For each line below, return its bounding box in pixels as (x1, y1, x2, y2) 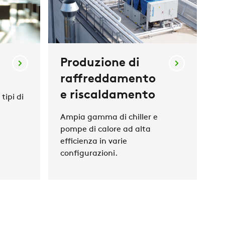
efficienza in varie (60, 138, 127, 146)
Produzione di (60, 57, 140, 70)
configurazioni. (60, 150, 118, 158)
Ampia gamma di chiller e (60, 114, 158, 122)
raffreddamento (60, 73, 156, 86)
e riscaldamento (60, 89, 155, 102)
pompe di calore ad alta (60, 126, 151, 134)
